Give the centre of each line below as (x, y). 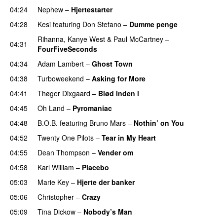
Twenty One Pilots (66, 137)
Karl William (56, 167)
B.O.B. (48, 123)
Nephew (50, 9)
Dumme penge (153, 24)
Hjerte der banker (106, 182)
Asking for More (119, 78)
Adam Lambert (61, 63)
